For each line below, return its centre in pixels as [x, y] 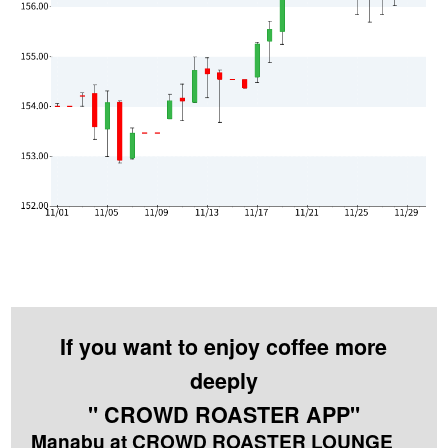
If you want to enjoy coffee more [224, 347]
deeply [223, 381]
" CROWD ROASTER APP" [223, 415]
